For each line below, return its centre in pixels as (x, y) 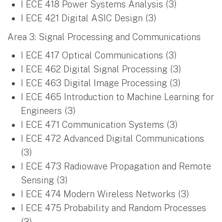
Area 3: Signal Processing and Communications (104, 37)
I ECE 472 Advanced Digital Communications (112, 138)
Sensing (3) (44, 180)
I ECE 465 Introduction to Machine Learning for (117, 97)
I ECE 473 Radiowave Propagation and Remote (116, 166)
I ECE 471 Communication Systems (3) (99, 124)
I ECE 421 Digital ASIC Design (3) (89, 18)
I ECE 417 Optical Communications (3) (99, 55)
